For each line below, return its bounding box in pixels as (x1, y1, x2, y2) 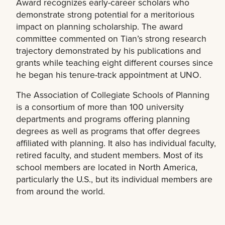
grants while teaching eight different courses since (16, 56, 213, 69)
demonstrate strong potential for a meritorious (16, 8, 194, 21)
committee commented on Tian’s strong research (16, 32, 206, 45)
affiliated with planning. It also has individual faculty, (16, 137, 216, 150)
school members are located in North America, (16, 161, 197, 174)
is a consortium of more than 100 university (16, 100, 184, 114)
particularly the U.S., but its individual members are (16, 173, 212, 186)
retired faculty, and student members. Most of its (16, 149, 203, 162)
